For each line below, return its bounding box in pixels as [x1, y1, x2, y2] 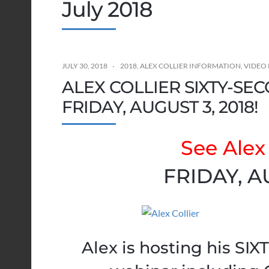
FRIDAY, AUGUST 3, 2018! [62, 97, 258, 118]
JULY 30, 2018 [62, 61, 107, 71]
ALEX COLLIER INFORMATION [140, 61, 241, 71]
